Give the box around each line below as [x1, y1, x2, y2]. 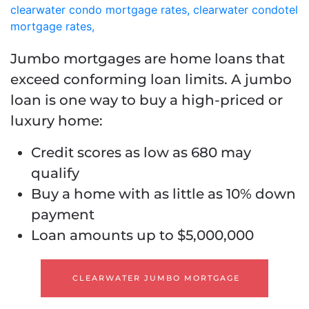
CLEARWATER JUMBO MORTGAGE [72, 273, 240, 283]
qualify [31, 165, 79, 182]
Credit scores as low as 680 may [31, 144, 251, 161]
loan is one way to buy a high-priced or [10, 92, 283, 109]
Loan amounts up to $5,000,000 [31, 227, 254, 244]
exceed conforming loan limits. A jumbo [10, 71, 292, 88]
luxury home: [10, 112, 103, 130]
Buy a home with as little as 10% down [31, 186, 296, 203]
